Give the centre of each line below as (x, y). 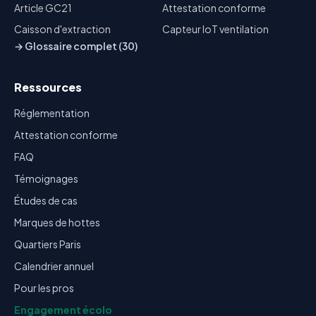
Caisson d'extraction (62, 29)
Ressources (48, 87)
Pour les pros (44, 288)
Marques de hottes (57, 222)
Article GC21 (43, 8)
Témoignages (46, 178)
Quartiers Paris (48, 244)
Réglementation (52, 113)
